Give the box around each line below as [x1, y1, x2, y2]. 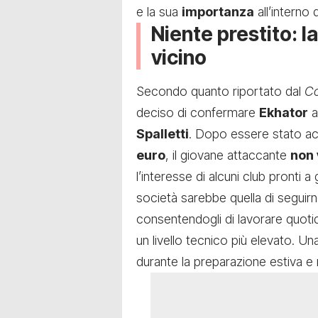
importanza [182, 4, 254, 19]
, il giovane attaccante [165, 148, 290, 163]
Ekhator [259, 105, 308, 121]
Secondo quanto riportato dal [136, 84, 305, 99]
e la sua [136, 4, 182, 19]
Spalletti [136, 126, 189, 142]
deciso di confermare [136, 105, 259, 121]
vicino [151, 45, 207, 70]
